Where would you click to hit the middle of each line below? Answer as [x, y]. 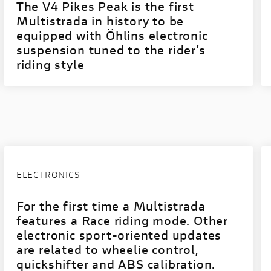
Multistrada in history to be [100, 21]
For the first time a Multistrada [111, 206]
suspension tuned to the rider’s [111, 50]
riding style [50, 64]
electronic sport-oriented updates [119, 235]
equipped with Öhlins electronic [112, 35]
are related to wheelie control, [107, 250]
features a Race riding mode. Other [122, 220]
